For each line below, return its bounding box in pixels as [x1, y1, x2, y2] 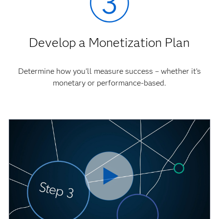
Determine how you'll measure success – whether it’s [18, 66, 201, 76]
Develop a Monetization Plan [29, 34, 190, 50]
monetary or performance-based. [52, 78, 166, 88]
